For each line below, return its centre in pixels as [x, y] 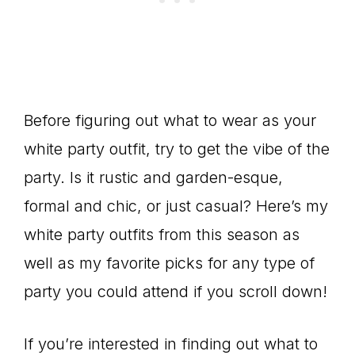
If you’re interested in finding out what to [171, 344]
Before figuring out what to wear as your [170, 120]
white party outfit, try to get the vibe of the [177, 149]
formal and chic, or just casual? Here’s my [176, 206]
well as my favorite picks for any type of [169, 263]
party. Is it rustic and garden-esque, [153, 177]
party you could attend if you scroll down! [176, 292]
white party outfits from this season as [162, 235]
